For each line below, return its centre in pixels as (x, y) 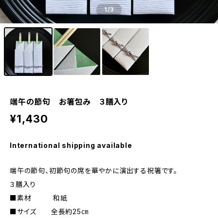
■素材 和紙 (39, 198)
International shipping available (71, 145)
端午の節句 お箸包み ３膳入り (69, 102)
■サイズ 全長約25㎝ (49, 211)
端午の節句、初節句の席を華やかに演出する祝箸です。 (94, 171)
